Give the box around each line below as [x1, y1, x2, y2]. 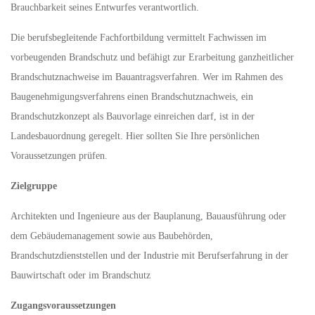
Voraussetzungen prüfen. [11, 150, 108, 161]
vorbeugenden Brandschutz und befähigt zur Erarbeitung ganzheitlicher [11, 52, 294, 63]
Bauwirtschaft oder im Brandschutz [11, 270, 150, 281]
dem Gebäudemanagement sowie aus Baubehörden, [11, 231, 213, 241]
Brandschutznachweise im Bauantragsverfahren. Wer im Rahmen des [11, 72, 283, 82]
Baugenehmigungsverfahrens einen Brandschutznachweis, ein [11, 91, 253, 102]
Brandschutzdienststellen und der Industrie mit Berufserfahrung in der [11, 250, 288, 261]
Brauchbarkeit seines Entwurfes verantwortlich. [11, 2, 199, 13]
